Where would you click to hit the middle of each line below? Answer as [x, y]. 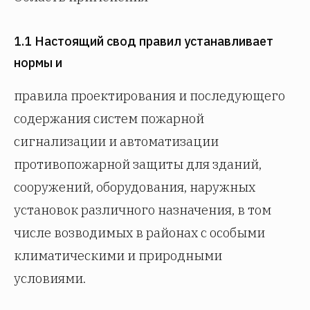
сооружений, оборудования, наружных [135, 187]
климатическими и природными [118, 255]
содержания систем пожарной [109, 118]
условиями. [50, 278]
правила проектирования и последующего [149, 95]
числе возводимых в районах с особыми [139, 232]
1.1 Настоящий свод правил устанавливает [144, 41]
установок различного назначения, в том [143, 210]
